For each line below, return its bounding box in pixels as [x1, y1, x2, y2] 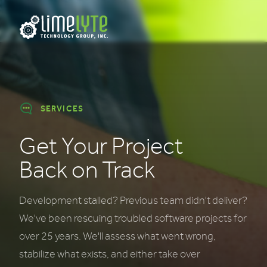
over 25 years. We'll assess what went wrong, [19, 230, 216, 243]
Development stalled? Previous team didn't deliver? [19, 194, 247, 207]
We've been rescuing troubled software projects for [19, 212, 247, 225]
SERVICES [41, 104, 83, 113]
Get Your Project [19, 132, 183, 160]
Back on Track [19, 156, 155, 184]
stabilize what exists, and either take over [19, 248, 200, 260]
